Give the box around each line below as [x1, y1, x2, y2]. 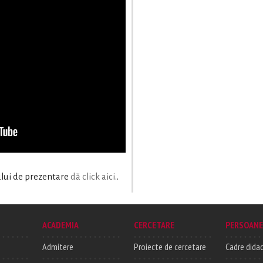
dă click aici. [70, 172, 117, 181]
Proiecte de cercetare [134, 241, 206, 253]
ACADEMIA [42, 219, 79, 231]
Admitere [42, 241, 73, 253]
